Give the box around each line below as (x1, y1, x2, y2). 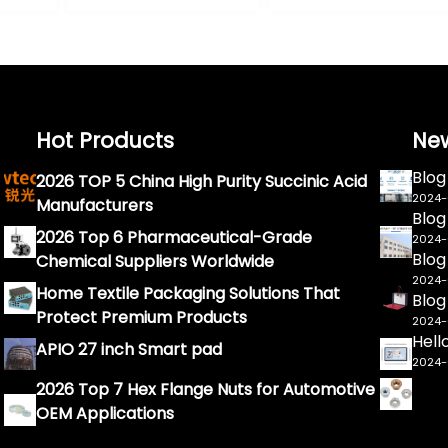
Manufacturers (35, 194, 153, 218)
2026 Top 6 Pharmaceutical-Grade (35, 226, 312, 250)
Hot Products (35, 126, 174, 156)
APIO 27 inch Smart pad (35, 338, 222, 362)
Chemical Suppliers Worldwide (35, 250, 274, 274)
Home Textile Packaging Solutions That (35, 282, 340, 306)
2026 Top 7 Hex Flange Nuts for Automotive (35, 378, 375, 402)
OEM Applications (35, 402, 174, 426)
